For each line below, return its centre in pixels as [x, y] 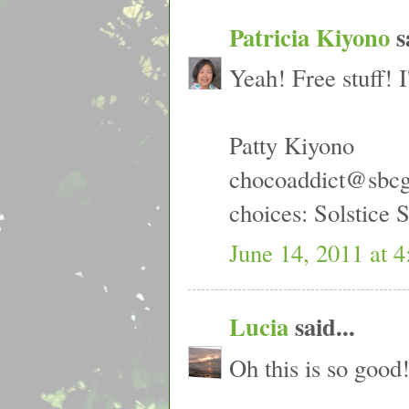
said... [322, 327]
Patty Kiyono [292, 145]
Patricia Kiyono [309, 37]
